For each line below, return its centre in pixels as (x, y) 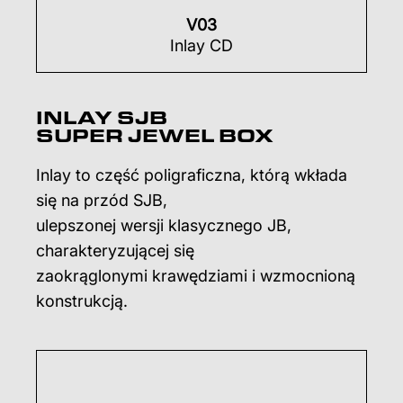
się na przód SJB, (102, 201)
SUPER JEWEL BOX (155, 136)
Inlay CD (201, 46)
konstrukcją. (82, 301)
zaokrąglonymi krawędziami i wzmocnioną (196, 276)
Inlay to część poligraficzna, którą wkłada (192, 175)
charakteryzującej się (115, 251)
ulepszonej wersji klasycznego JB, (164, 226)
